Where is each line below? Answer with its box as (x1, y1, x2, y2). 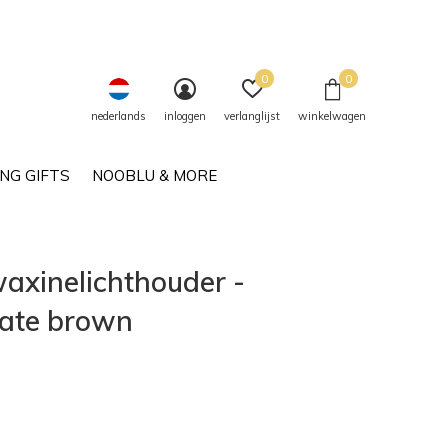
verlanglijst (224, 109, 280, 123)
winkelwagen (298, 109, 366, 123)
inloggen (164, 109, 206, 123)
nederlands (91, 109, 146, 123)
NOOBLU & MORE (92, 165, 217, 185)
